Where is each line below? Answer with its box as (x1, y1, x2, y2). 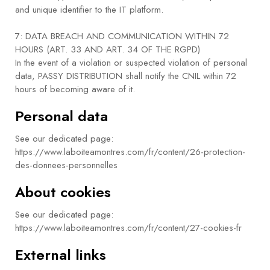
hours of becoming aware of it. (15, 83, 135, 96)
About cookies (15, 181, 111, 203)
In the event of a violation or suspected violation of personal (15, 56, 247, 70)
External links (15, 244, 106, 266)
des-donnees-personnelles (15, 159, 118, 172)
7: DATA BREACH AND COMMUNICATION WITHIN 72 (15, 30, 229, 43)
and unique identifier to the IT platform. (15, 3, 163, 17)
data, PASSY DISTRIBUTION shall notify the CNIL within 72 (15, 69, 236, 83)
